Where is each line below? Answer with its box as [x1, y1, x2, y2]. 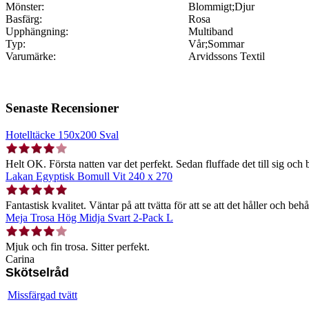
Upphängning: [6, 26, 68, 38]
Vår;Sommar [188, 38, 244, 50]
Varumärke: [6, 50, 56, 63]
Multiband [188, 26, 233, 38]
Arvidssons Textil [188, 50, 265, 63]
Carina [6, 252, 34, 265]
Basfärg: [6, 13, 42, 26]
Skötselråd [6, 265, 69, 279]
